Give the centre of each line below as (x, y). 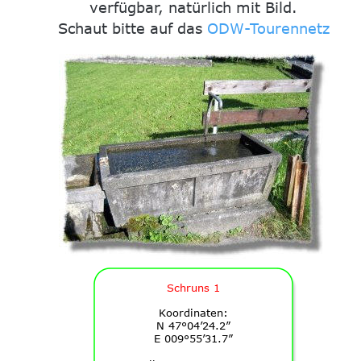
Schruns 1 (193, 287)
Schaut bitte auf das (132, 29)
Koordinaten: (193, 313)
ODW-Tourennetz (268, 29)
